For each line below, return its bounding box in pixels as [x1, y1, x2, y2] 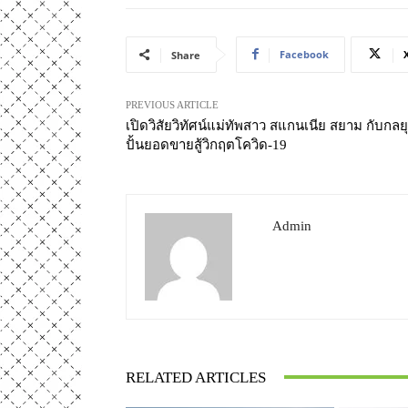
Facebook [280, 46, 329, 61]
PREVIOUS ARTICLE [126, 98, 219, 110]
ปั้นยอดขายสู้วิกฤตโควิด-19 [126, 137, 287, 152]
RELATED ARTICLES [126, 368, 266, 386]
